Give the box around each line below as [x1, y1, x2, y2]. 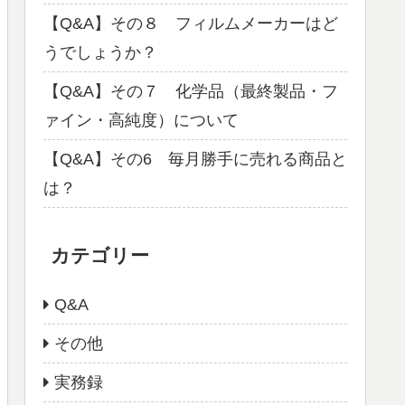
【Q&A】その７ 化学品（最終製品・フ [43, 82, 338, 101]
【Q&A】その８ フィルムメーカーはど [43, 14, 338, 33]
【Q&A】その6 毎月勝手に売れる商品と [43, 150, 347, 169]
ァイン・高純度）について [43, 111, 239, 130]
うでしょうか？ [43, 43, 157, 62]
